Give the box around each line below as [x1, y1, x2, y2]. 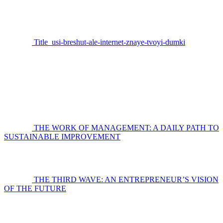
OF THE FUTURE [4, 184, 66, 193]
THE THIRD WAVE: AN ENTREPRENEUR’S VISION [34, 175, 219, 184]
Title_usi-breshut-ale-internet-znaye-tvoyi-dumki [34, 38, 185, 46]
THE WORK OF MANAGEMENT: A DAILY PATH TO [34, 123, 219, 132]
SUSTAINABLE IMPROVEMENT [4, 132, 120, 141]
